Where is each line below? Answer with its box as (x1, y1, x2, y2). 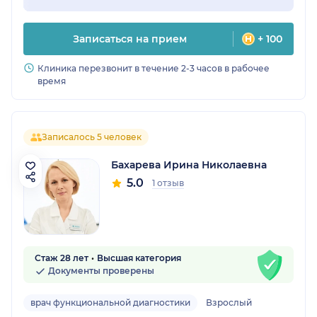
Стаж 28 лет (35, 253, 88, 264)
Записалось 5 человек (42, 132, 142, 143)
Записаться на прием (72, 33, 187, 46)
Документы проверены (46, 265, 154, 277)
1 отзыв (152, 178, 184, 189)
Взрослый (206, 297, 252, 309)
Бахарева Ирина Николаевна (111, 158, 267, 172)
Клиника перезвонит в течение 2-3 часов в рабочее (38, 63, 270, 74)
